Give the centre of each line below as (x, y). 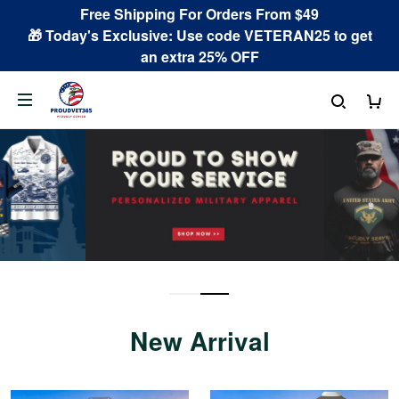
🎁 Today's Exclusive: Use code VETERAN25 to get (199, 35)
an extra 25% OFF (199, 57)
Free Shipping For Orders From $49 (199, 14)
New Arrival (199, 341)
